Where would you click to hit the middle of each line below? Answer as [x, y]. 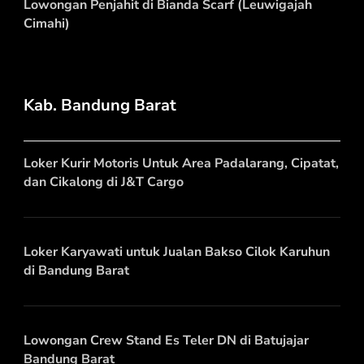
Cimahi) [47, 23]
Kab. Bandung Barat [100, 105]
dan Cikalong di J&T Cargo [104, 182]
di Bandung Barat [76, 270]
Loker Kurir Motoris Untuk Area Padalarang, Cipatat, [181, 163]
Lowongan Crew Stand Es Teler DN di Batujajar [166, 340]
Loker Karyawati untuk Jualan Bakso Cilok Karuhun [177, 251]
